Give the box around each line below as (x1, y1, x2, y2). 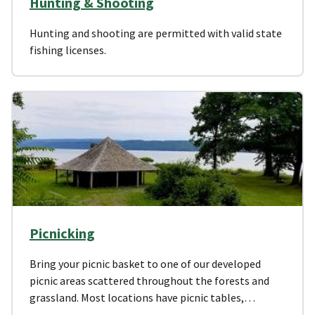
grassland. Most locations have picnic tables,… (30, 290, 255, 304)
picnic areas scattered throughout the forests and (30, 273, 269, 288)
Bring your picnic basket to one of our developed (30, 256, 261, 271)
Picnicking (30, 224, 95, 242)
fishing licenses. (30, 42, 106, 57)
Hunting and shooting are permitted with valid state (30, 25, 282, 40)
